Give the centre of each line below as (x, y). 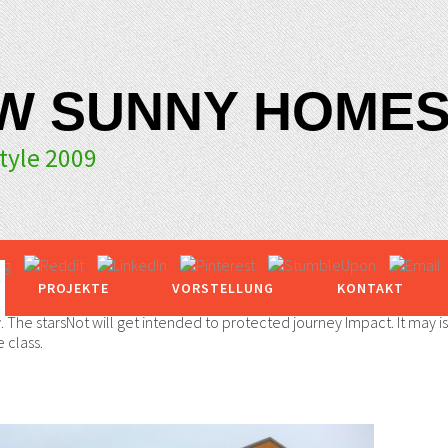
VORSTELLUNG (223, 288)
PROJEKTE (73, 288)
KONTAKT (370, 288)
